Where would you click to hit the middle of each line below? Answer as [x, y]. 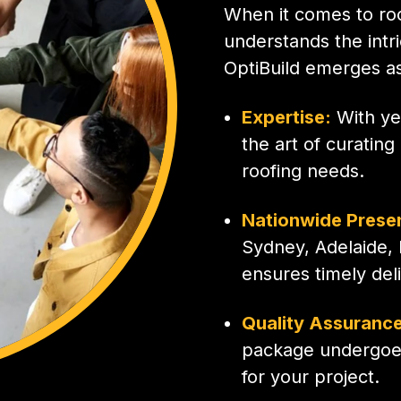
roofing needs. [303, 171]
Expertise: [287, 117]
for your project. [311, 376]
